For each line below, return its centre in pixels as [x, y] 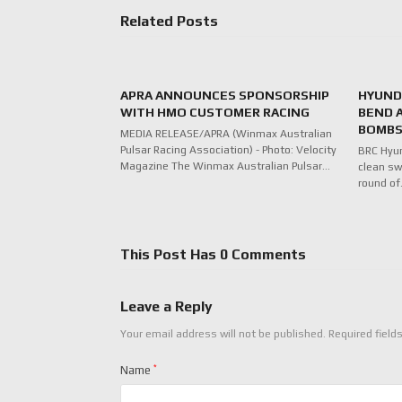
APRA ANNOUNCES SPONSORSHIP [225, 95]
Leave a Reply [167, 306]
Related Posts [170, 21]
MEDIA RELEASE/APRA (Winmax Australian [227, 133]
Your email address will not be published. [223, 333]
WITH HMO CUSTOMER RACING [215, 112]
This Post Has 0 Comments [214, 254]
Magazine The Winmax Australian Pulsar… [226, 166]
